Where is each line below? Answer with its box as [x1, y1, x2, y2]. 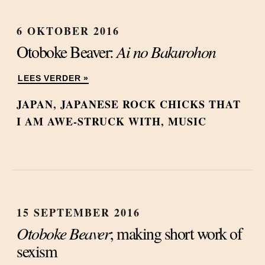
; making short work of [109, 222, 241, 244]
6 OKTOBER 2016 [17, 23, 119, 38]
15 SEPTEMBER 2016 [17, 205, 140, 220]
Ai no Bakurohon [117, 40, 216, 63]
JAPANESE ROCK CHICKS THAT [60, 96, 241, 112]
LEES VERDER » [18, 74, 89, 83]
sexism [17, 240, 57, 262]
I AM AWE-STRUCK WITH [17, 114, 161, 129]
